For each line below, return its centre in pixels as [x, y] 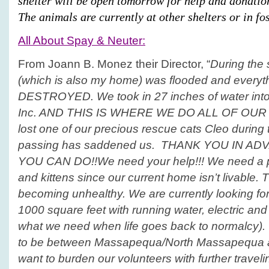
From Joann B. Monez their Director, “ [114, 64]
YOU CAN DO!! [58, 161]
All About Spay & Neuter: [82, 41]
